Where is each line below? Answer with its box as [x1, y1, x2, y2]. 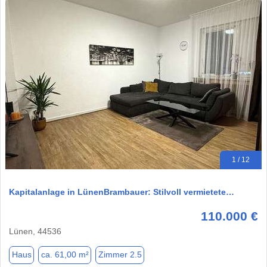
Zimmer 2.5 [98, 250, 142, 260]
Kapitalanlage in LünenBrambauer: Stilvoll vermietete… [9, 187, 234, 197]
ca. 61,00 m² [41, 250, 89, 260]
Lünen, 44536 [9, 226, 61, 236]
